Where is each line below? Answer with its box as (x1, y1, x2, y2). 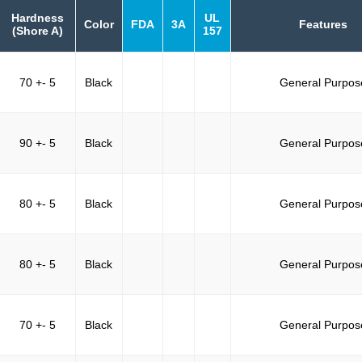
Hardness (11, 11, 64, 24)
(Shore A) (11, 23, 63, 37)
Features (299, 17, 348, 31)
